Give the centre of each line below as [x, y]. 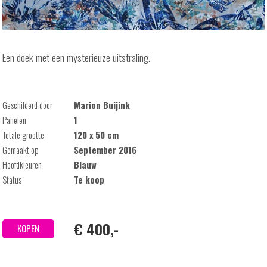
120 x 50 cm [97, 135]
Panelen [15, 120]
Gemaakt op [21, 150]
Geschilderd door [28, 105]
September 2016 [105, 150]
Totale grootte [24, 135]
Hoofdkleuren [22, 164]
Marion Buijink [102, 105]
